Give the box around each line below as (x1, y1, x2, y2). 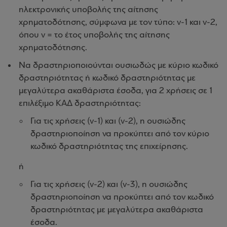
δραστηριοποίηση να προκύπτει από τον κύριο (30, 129, 209, 139)
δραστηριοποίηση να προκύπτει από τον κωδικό (30, 193, 214, 202)
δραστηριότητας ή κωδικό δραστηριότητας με (19, 73, 196, 83)
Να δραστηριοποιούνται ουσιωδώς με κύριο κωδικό (19, 61, 218, 70)
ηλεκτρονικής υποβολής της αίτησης (19, 5, 158, 15)
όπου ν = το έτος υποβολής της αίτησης (19, 30, 170, 40)
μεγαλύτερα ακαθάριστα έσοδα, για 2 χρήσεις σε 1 (19, 86, 212, 96)
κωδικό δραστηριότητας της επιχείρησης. (30, 142, 188, 152)
